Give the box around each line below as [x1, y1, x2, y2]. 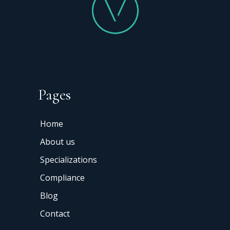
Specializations [40, 154, 97, 165]
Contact [40, 207, 70, 219]
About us [40, 136, 75, 147]
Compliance [40, 171, 85, 183]
